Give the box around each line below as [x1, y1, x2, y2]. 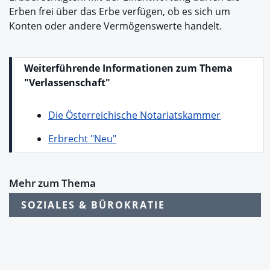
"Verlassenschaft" [24, 76, 110, 89]
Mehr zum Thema [9, 176, 96, 190]
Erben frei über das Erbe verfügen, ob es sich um [9, 5, 230, 18]
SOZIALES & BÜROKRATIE [21, 198, 165, 212]
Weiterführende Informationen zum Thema [24, 61, 233, 75]
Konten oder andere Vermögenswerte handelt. [9, 19, 222, 33]
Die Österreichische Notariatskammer [48, 108, 221, 122]
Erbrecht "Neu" [48, 132, 116, 145]
